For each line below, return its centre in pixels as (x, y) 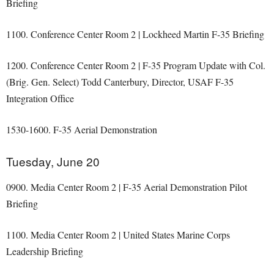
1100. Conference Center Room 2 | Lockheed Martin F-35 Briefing (135, 34)
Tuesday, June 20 (53, 161)
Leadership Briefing (45, 251)
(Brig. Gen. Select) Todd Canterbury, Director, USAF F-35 (120, 82)
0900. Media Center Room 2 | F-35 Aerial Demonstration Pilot (127, 187)
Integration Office (40, 98)
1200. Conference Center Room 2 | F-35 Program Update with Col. (136, 65)
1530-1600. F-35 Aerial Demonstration (82, 129)
